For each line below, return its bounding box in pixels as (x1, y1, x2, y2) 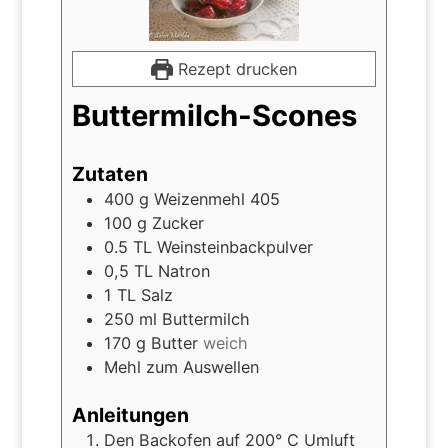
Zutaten (71, 162, 148, 187)
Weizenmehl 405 (153, 189, 280, 210)
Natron (157, 261, 210, 282)
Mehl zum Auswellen (103, 357, 259, 378)
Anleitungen (71, 402, 189, 427)
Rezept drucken (172, 59, 297, 80)
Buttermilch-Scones (71, 98, 357, 134)
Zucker (151, 213, 204, 234)
